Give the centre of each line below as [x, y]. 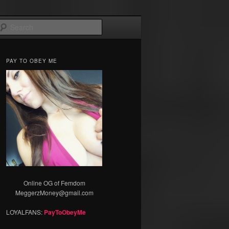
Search [114, 25]
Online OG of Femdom [54, 183]
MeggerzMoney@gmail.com [54, 193]
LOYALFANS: [25, 212]
